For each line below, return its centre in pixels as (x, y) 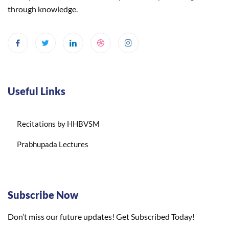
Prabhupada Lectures (53, 144)
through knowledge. (43, 9)
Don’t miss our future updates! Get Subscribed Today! (101, 216)
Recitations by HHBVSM (58, 124)
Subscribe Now (43, 195)
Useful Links (37, 91)
